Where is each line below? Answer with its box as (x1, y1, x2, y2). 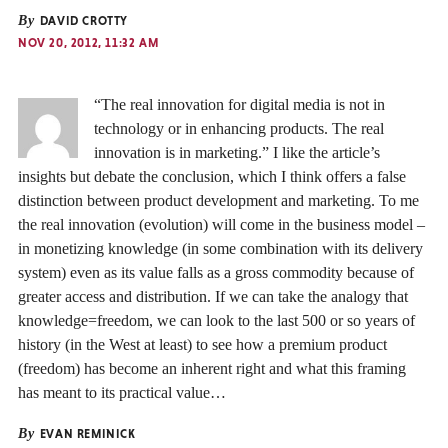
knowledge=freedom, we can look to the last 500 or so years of (18, 312, 415, 330)
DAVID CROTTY (36, 13, 129, 28)
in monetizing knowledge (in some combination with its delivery (18, 240, 423, 258)
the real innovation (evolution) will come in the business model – (18, 216, 425, 234)
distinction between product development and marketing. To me (18, 192, 419, 210)
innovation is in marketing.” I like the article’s (94, 144, 380, 162)
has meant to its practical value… (18, 384, 226, 402)
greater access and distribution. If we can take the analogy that (18, 288, 408, 306)
